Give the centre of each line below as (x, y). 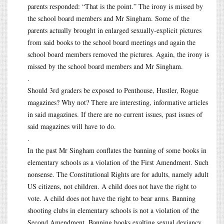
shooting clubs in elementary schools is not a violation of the (113, 210)
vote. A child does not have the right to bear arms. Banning (111, 198)
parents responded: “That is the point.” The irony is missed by (115, 6)
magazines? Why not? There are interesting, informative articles (118, 102)
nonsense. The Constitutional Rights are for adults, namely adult (118, 174)
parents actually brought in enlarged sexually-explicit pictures (114, 30)
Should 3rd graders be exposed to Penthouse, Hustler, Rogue (113, 90)
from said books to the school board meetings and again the (111, 42)
